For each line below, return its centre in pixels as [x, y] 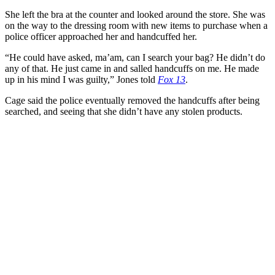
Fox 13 [172, 79]
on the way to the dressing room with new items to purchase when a [136, 25]
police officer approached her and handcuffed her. [101, 36]
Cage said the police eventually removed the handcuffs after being [132, 100]
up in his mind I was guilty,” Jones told [81, 79]
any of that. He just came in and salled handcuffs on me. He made [132, 68]
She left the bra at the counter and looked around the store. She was [135, 14]
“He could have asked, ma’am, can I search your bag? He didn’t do [135, 57]
